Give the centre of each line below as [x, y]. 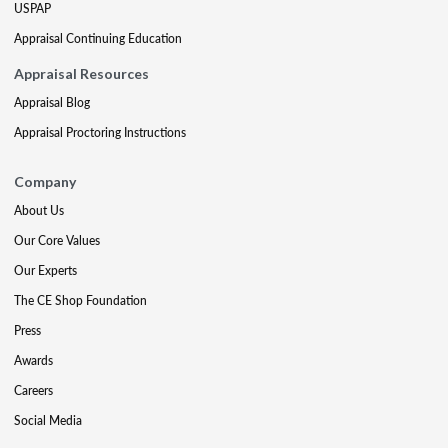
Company [45, 181]
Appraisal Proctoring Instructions [100, 132]
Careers [33, 390]
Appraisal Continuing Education [98, 38]
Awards [33, 360]
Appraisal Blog [52, 102]
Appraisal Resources [81, 73]
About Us [39, 210]
